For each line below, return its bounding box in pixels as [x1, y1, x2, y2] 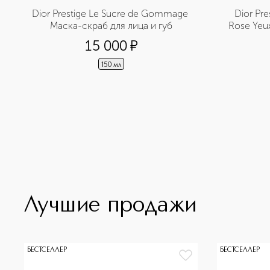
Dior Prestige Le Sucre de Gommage [31, 8, 188, 19]
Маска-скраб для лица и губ [49, 20, 172, 31]
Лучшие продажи [24, 194, 197, 217]
